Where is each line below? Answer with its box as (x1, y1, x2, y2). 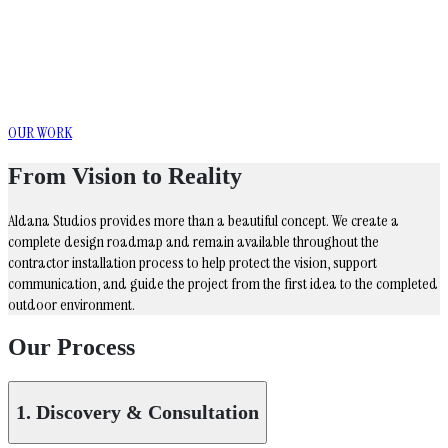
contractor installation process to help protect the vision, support (8, 251, 377, 273)
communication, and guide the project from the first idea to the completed (8, 272, 438, 294)
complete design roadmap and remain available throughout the (8, 230, 379, 252)
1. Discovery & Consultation (16, 400, 259, 423)
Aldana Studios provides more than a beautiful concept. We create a (8, 209, 399, 231)
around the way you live (8, 70, 213, 102)
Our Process (8, 334, 135, 361)
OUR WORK (8, 121, 72, 143)
